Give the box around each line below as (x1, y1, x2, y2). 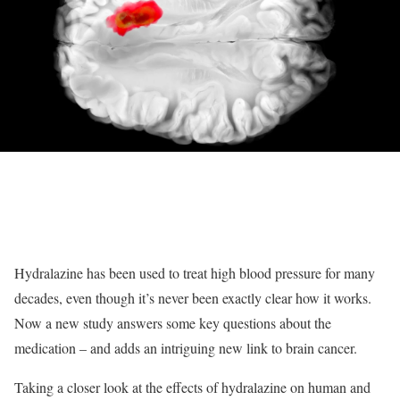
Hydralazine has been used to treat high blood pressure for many (14, 263, 375, 282)
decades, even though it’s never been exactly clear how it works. (14, 288, 371, 307)
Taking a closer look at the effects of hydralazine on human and (14, 378, 371, 396)
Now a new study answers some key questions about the (14, 313, 331, 332)
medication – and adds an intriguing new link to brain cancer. (14, 338, 357, 357)
